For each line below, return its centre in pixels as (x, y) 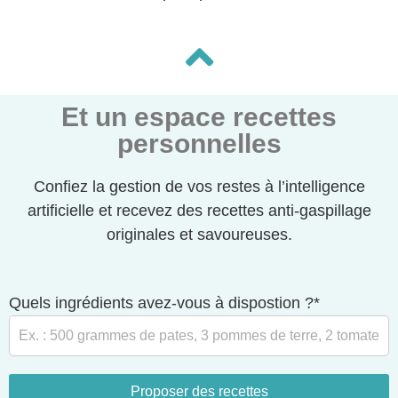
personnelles (199, 144)
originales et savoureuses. (199, 235)
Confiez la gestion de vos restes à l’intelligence (199, 187)
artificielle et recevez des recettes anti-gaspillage (199, 211)
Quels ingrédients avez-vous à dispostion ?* (164, 303)
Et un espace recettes (199, 117)
